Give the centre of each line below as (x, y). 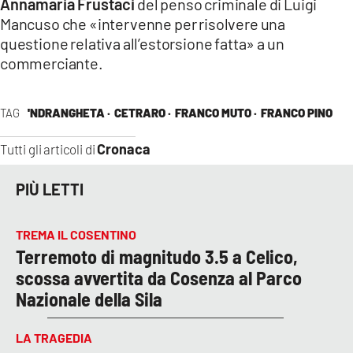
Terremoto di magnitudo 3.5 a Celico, (157, 256)
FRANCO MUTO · (216, 112)
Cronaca (124, 149)
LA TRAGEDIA (54, 337)
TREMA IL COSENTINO (76, 234)
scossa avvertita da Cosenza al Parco (159, 277)
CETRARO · (142, 112)
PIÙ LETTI (50, 190)
